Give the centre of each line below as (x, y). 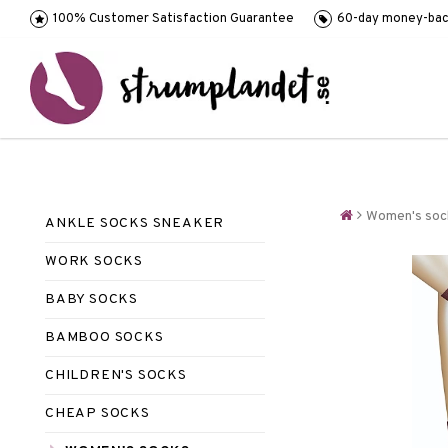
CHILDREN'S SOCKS (116, 375)
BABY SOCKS (91, 299)
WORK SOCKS (94, 261)
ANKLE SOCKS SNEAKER (135, 223)
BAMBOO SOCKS (104, 337)
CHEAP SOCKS (97, 413)
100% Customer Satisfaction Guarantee (173, 19)
